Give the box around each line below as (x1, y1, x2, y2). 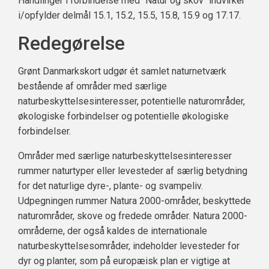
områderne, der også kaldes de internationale (18, 225, 207, 237)
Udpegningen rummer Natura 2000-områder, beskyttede (18, 195, 251, 207)
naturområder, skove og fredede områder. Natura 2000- (18, 210, 247, 222)
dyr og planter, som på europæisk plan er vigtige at (18, 255, 230, 267)
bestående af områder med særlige (18, 80, 167, 92)
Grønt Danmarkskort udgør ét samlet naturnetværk (18, 65, 226, 77)
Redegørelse (18, 32, 125, 55)
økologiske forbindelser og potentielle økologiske (18, 110, 229, 122)
